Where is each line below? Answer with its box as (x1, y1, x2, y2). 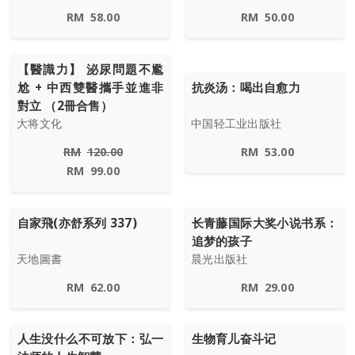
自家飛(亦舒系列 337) (17, 214, 137, 231)
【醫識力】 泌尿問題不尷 (17, 60, 164, 78)
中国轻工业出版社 (191, 116, 281, 132)
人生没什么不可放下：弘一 (17, 330, 164, 348)
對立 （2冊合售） (17, 97, 113, 114)
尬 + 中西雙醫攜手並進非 (17, 78, 164, 96)
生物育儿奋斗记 (191, 330, 277, 348)
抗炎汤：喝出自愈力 (191, 79, 300, 97)
